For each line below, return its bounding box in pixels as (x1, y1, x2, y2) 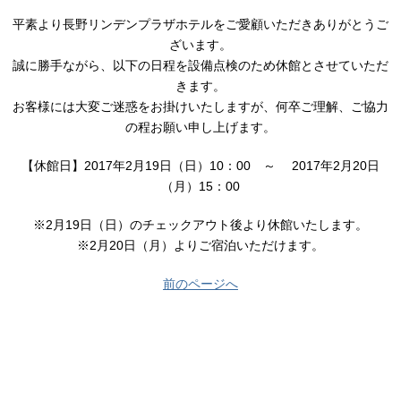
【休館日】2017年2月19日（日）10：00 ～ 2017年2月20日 (21, 158, 380, 173)
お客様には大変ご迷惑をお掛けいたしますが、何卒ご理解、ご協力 (12, 99, 388, 114)
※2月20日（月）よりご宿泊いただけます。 (76, 238, 324, 252)
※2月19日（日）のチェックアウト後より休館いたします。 (32, 218, 368, 232)
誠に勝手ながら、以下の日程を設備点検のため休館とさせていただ (12, 58, 388, 73)
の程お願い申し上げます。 (124, 120, 276, 134)
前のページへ (162, 277, 238, 291)
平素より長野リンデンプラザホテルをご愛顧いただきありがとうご (12, 17, 388, 31)
